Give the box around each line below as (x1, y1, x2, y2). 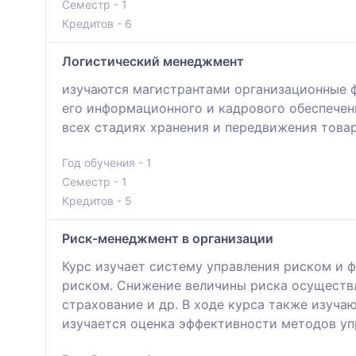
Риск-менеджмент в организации (62, 230, 273, 247)
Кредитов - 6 (62, 17, 132, 31)
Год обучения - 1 (62, 156, 152, 170)
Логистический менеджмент (62, 53, 244, 70)
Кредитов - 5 (62, 194, 132, 208)
